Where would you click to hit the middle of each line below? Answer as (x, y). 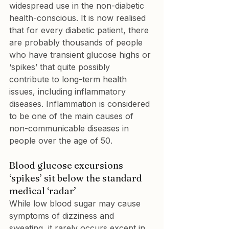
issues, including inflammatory (69, 91)
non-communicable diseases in (70, 128)
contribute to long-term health (69, 79)
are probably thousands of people (77, 42)
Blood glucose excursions (67, 165)
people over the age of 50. (61, 141)
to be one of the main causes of (73, 116)
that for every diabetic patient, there (80, 30)
